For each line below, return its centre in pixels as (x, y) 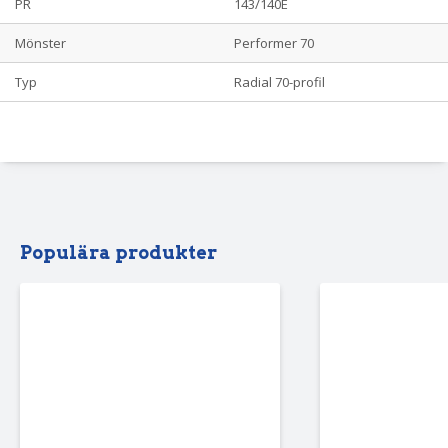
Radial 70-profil (279, 81)
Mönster (40, 42)
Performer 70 (274, 42)
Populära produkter (118, 252)
